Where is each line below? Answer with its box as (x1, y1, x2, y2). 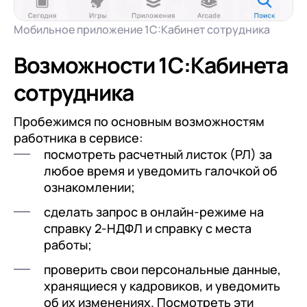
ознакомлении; (44, 178, 135, 195)
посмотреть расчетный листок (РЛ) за (44, 145, 272, 162)
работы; (44, 236, 92, 253)
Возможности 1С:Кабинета (14, 49, 288, 80)
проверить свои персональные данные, (44, 260, 281, 278)
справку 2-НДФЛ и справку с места (44, 219, 251, 236)
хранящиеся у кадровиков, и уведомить (44, 277, 280, 294)
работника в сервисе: (14, 129, 143, 146)
